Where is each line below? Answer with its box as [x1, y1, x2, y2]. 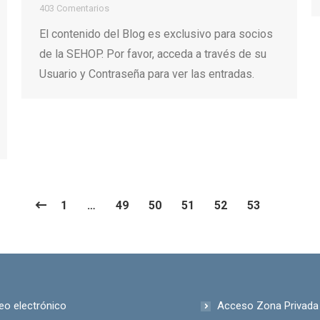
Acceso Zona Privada [217, 299, 319, 312]
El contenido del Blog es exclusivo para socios [39, 27, 273, 41]
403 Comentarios [39, 3, 109, 14]
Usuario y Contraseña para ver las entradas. [39, 67, 254, 81]
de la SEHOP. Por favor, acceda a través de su [39, 47, 266, 61]
